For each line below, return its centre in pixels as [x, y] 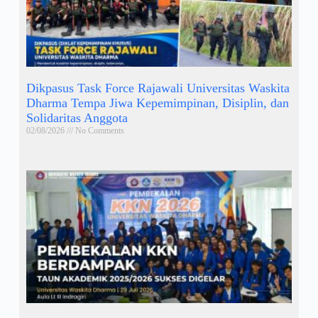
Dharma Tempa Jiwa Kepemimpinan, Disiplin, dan [157, 103]
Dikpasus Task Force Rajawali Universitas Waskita [158, 88]
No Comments [98, 131]
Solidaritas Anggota [77, 118]
